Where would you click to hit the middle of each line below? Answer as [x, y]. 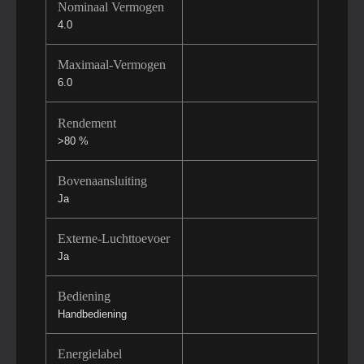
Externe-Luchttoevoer [113, 238]
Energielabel [89, 354]
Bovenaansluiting [102, 180]
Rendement [87, 123]
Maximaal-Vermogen [111, 65]
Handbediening [92, 314]
